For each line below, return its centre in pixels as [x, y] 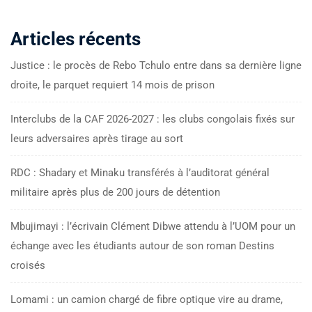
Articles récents [76, 39]
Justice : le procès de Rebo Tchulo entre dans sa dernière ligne [156, 65]
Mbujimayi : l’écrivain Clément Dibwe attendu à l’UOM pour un [153, 226]
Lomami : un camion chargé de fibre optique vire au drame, [147, 299]
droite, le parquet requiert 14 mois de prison [112, 85]
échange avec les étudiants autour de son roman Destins [142, 245]
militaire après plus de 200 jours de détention [115, 192]
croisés [28, 265]
